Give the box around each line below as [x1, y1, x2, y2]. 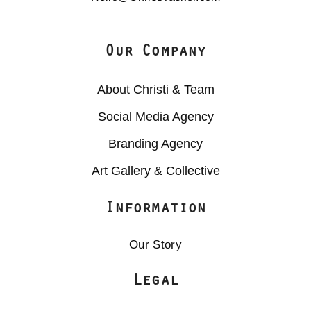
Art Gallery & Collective [91, 164, 220, 178]
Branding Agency [108, 137, 203, 151]
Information [105, 201, 206, 217]
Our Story [129, 238, 182, 252]
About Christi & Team [96, 83, 215, 97]
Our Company [105, 44, 206, 60]
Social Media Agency [97, 110, 214, 124]
